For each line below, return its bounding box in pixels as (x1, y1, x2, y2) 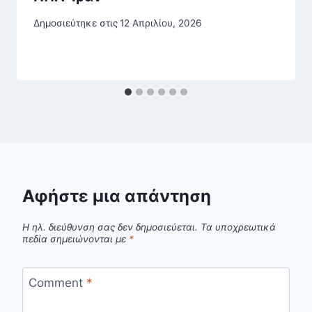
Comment (28, 275, 86, 290)
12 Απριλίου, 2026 (120, 17, 202, 29)
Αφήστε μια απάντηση (22, 186, 211, 207)
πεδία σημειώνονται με (22, 233, 129, 244)
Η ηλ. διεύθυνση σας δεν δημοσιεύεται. (22, 221, 198, 233)
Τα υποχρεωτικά (201, 221, 276, 233)
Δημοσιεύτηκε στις (33, 17, 118, 29)
